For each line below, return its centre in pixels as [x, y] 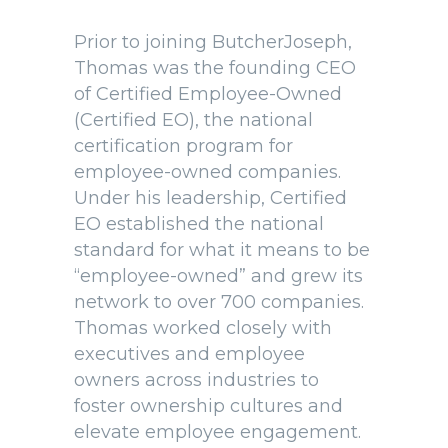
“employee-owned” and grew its [218, 276]
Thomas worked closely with [203, 328]
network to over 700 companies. [219, 302]
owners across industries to [196, 380]
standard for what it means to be [222, 250]
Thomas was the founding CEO [215, 68]
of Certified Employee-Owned [208, 94]
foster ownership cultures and [208, 406]
